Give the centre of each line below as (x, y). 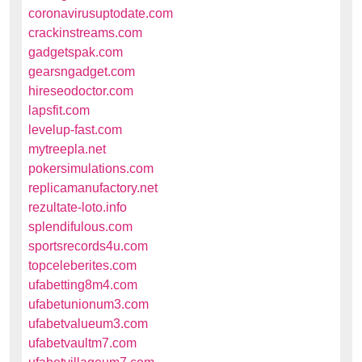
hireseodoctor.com (81, 91)
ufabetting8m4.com (83, 285)
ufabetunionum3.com (88, 304)
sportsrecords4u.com (88, 246)
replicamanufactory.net (93, 188)
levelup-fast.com (75, 130)
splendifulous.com (80, 227)
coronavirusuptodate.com (101, 13)
